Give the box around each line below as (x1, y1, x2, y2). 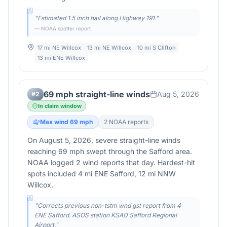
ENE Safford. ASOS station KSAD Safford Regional (34, 211, 177, 219)
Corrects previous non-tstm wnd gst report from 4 (37, 202, 181, 209)
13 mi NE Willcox (87, 44, 131, 51)
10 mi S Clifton (137, 44, 176, 51)
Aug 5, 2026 (157, 90, 199, 98)
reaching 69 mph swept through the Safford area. (27, 147, 192, 156)
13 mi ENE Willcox (37, 54, 85, 61)
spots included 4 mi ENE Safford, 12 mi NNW (27, 169, 176, 178)
